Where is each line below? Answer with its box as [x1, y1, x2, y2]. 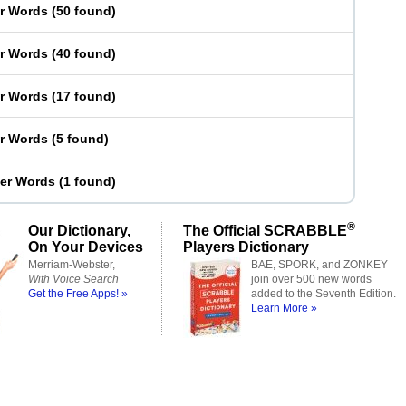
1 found [63, 174, 111, 188]
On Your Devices [28, 238, 143, 255]
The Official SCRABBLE [183, 222, 347, 238]
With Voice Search [28, 273, 119, 285]
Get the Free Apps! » [28, 287, 128, 300]
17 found [56, 89, 111, 103]
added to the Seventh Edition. [251, 287, 396, 300]
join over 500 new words [251, 273, 372, 285]
